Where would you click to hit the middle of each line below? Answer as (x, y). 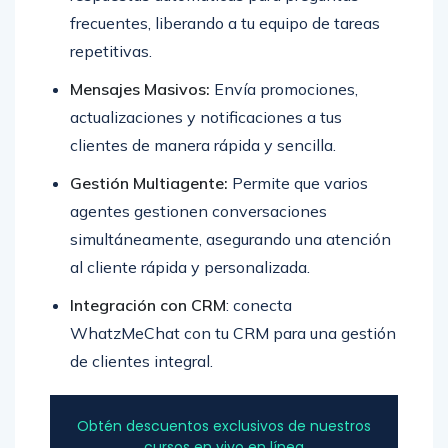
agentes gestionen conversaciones (198, 211)
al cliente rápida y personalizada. (190, 267)
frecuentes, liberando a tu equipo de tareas (225, 23)
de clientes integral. (141, 361)
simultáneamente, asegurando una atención (230, 239)
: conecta (259, 305)
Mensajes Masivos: (140, 89)
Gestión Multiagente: (149, 183)
